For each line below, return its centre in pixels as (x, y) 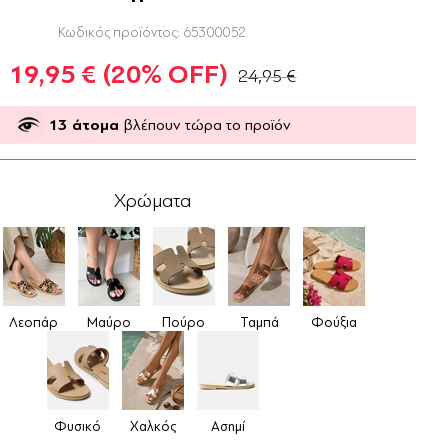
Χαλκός (152, 426)
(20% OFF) (165, 75)
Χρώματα (153, 201)
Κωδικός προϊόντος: (119, 32)
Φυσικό (78, 426)
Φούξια (334, 322)
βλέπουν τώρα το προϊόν (208, 125)
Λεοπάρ (34, 322)
